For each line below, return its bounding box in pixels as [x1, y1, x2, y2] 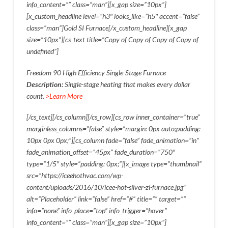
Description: [26, 79, 65, 89]
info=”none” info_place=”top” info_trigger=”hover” [26, 206, 167, 215]
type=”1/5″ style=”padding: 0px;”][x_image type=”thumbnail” [26, 159, 202, 168]
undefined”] [26, 47, 59, 56]
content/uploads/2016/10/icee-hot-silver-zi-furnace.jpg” [26, 182, 186, 191]
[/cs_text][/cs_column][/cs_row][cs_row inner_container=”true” [26, 112, 200, 121]
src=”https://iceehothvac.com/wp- [26, 170, 123, 180]
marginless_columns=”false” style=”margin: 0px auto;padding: [26, 124, 201, 133]
